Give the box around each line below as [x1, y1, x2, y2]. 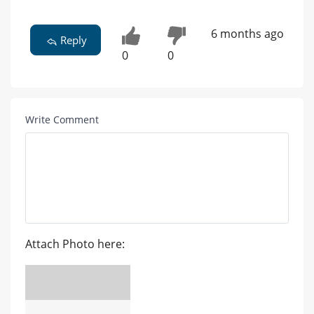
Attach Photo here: [25, 235, 125, 252]
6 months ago [210, 26, 284, 42]
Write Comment [25, 112, 99, 126]
